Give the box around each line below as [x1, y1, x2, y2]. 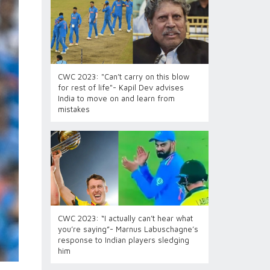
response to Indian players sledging [57, 235, 189, 245]
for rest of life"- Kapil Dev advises [57, 83, 184, 92]
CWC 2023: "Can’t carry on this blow [57, 72, 189, 81]
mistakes [57, 104, 90, 114]
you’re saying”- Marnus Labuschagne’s [57, 224, 198, 234]
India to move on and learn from [57, 93, 175, 103]
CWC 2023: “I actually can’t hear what [57, 213, 193, 223]
